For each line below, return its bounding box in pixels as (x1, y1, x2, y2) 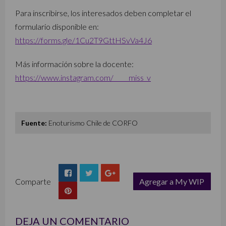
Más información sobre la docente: (15, 59, 134, 69)
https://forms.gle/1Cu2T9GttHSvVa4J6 (15, 35, 152, 45)
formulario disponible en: (15, 21, 99, 31)
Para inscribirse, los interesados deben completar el (15, 8, 191, 18)
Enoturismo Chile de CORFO (47, 118, 138, 127)
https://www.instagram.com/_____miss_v (15, 72, 151, 82)
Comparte (15, 176, 51, 186)
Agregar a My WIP (139, 177, 205, 187)
